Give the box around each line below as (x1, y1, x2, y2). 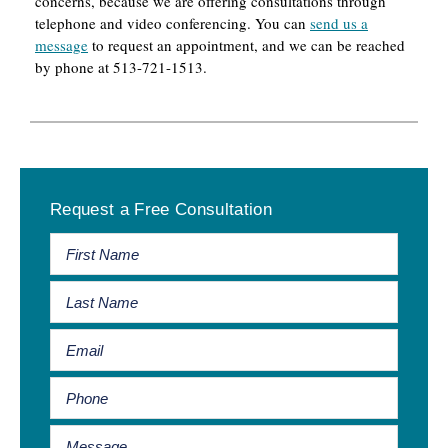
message (35, 35, 88, 56)
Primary (19, 170, 101, 198)
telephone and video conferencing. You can (35, 13, 310, 34)
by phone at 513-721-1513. (35, 57, 207, 78)
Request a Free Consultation (50, 200, 273, 220)
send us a (310, 13, 368, 34)
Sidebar (19, 203, 100, 231)
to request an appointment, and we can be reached (88, 35, 405, 56)
